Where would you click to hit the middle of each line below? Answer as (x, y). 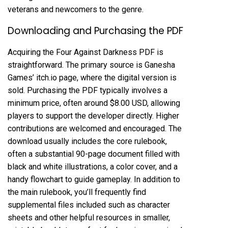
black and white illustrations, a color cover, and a (93, 167)
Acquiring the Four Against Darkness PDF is (85, 52)
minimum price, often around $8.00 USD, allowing (94, 103)
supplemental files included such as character (89, 205)
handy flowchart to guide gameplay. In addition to (94, 179)
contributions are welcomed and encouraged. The (95, 129)
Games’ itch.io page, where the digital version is (92, 78)
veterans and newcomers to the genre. (76, 9)
